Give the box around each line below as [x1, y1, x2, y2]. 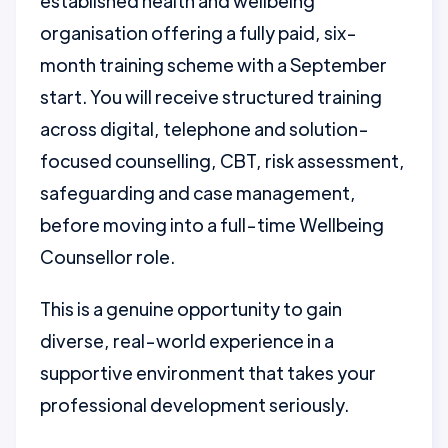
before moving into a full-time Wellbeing [40, 213, 384, 236]
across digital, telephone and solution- [40, 117, 369, 140]
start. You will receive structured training [40, 85, 382, 108]
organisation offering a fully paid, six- [40, 21, 357, 44]
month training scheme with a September [40, 53, 387, 76]
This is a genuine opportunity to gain [40, 297, 342, 320]
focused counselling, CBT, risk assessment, [40, 149, 405, 172]
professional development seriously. [40, 393, 349, 416]
